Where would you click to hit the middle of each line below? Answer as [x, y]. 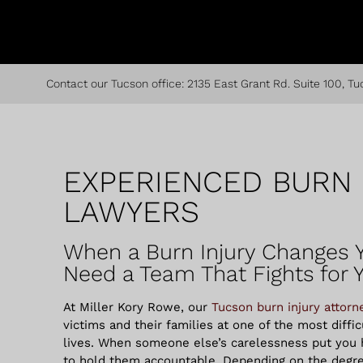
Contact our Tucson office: [117, 83]
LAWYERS [131, 212]
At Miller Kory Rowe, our [135, 307]
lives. [81, 343]
